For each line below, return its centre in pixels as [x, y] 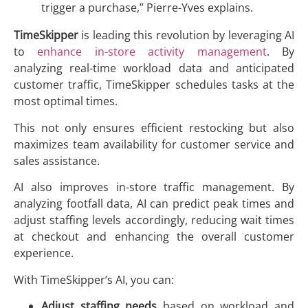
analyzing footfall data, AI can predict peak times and [154, 204]
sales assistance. [57, 161]
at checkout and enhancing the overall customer [154, 237]
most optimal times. [66, 101]
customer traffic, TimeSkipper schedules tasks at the [154, 85]
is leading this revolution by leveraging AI [186, 35]
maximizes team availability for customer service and [154, 144]
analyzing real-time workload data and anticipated [154, 68]
